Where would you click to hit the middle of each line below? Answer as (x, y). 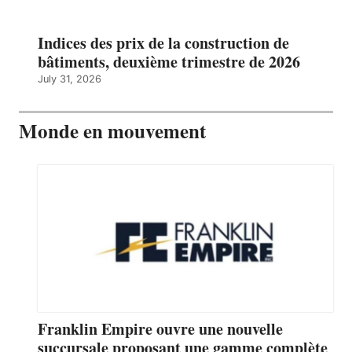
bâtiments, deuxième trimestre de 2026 (169, 62)
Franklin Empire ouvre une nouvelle (160, 329)
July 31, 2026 (70, 79)
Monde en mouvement (112, 131)
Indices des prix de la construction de (163, 43)
